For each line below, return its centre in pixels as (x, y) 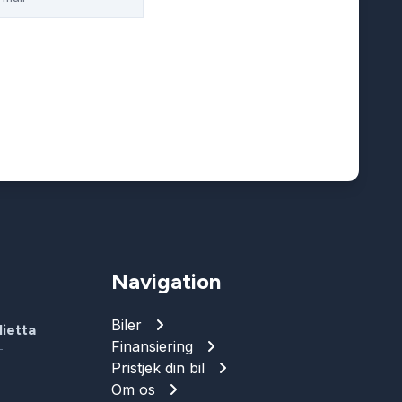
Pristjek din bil (158, 368)
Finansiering (152, 346)
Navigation (166, 281)
